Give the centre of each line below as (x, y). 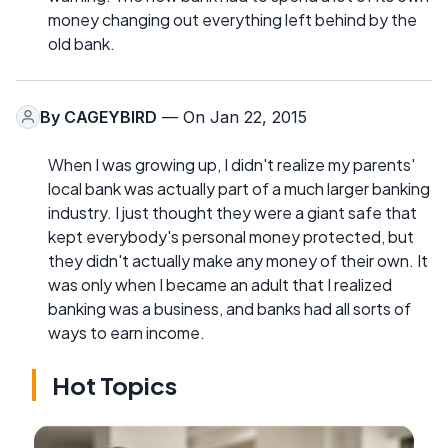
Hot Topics (114, 384)
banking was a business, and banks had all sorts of (229, 308)
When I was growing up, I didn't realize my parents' (231, 164)
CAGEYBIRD (110, 116)
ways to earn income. (126, 332)
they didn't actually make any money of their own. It (238, 260)
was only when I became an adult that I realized (220, 284)
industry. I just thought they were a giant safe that (232, 212)
